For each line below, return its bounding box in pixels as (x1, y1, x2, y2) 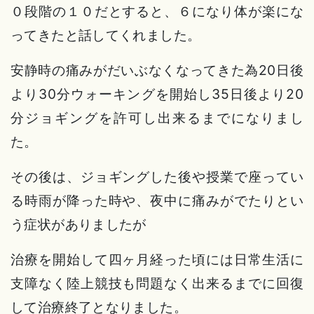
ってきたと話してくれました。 (11, 27, 201, 44)
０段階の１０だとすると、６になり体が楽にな (11, 3, 303, 20)
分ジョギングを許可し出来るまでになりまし (11, 109, 303, 127)
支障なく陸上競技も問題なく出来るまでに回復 (11, 275, 303, 292)
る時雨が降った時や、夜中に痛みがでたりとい (11, 192, 303, 210)
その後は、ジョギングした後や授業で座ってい (11, 168, 303, 186)
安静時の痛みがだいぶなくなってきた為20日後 (11, 62, 303, 79)
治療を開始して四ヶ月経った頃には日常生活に (11, 251, 303, 268)
